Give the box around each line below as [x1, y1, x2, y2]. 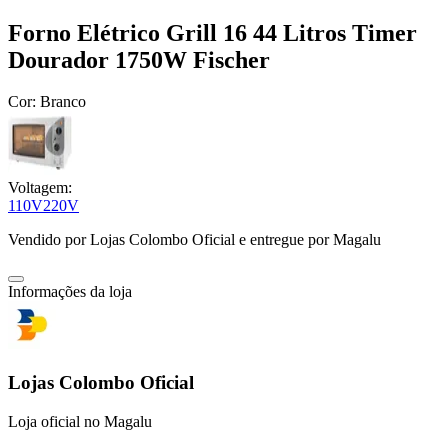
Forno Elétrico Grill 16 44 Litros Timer [8, 19, 417, 46]
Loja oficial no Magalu [8, 412, 152, 430]
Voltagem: [8, 179, 72, 197]
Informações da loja [8, 283, 132, 301]
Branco [40, 93, 86, 111]
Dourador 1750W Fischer [8, 46, 270, 73]
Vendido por [8, 231, 90, 249]
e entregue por [235, 231, 329, 249]
